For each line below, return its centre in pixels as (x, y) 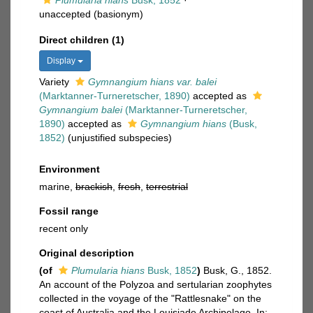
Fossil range (69, 211)
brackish (94, 187)
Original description (87, 253)
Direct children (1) (82, 40)
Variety (56, 82)
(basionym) (117, 14)
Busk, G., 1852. (238, 270)
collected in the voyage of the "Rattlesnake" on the (150, 298)
